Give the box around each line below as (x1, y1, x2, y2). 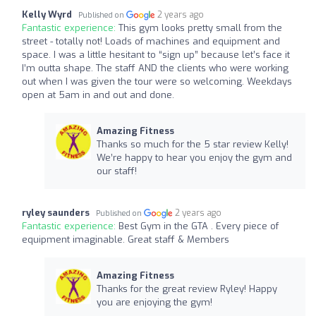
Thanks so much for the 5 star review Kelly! (96, 138, 288, 150)
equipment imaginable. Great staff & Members (22, 233, 229, 245)
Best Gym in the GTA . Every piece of (119, 219, 279, 232)
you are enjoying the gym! (96, 296, 212, 308)
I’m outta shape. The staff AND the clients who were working (22, 61, 288, 74)
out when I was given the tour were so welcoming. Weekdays (22, 75, 292, 87)
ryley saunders (22, 206, 90, 219)
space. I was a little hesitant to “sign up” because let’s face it (22, 48, 290, 61)
